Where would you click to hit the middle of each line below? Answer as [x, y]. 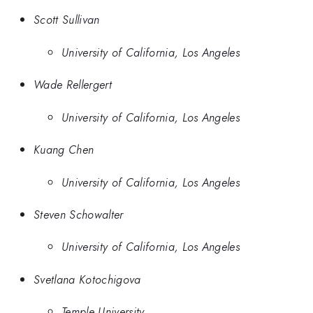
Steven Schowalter [79, 214]
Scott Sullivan [67, 20]
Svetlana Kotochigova [87, 279]
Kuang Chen [64, 150]
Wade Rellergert [73, 85]
